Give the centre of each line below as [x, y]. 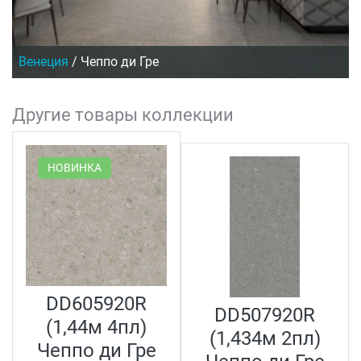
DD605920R [96, 303]
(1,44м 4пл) [96, 327]
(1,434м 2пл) [265, 339]
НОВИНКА [75, 167]
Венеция [44, 61]
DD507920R [265, 315]
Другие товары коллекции [123, 114]
